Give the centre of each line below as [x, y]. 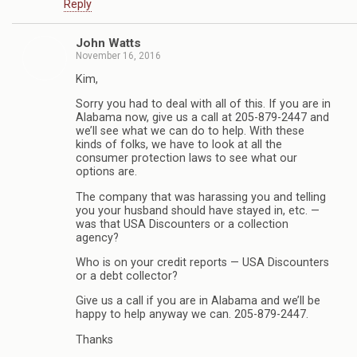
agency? [97, 237]
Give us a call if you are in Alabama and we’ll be [198, 301]
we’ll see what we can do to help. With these [190, 131]
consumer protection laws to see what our [186, 159]
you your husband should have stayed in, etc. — [198, 210]
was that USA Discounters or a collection [182, 224]
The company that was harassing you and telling [201, 197]
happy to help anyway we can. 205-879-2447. [192, 315]
